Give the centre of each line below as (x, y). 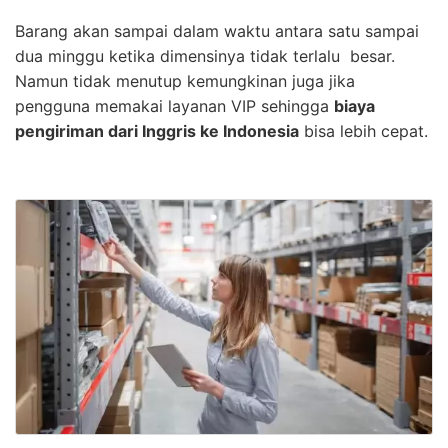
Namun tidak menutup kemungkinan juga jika (185, 81)
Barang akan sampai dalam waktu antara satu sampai (217, 31)
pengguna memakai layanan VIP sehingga (174, 106)
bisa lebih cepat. (363, 131)
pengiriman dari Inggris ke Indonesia (157, 131)
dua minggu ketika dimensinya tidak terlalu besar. (205, 56)
